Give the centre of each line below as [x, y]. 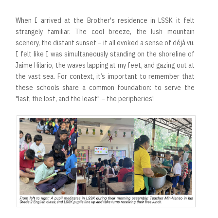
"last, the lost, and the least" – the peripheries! [85, 99]
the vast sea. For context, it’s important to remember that [105, 77]
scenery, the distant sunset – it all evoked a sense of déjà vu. [105, 43]
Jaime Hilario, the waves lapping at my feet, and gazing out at [105, 65]
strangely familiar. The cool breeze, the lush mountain [105, 32]
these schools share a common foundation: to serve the [105, 88]
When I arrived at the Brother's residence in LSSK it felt [105, 21]
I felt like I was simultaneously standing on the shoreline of [105, 54]
